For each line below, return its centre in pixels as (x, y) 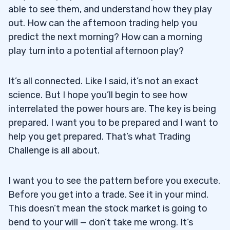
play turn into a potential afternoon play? (96, 51)
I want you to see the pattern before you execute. (114, 180)
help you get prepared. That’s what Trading (99, 136)
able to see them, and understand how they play (110, 9)
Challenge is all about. (54, 150)
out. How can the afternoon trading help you (103, 23)
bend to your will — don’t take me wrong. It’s (101, 222)
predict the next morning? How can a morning (105, 37)
